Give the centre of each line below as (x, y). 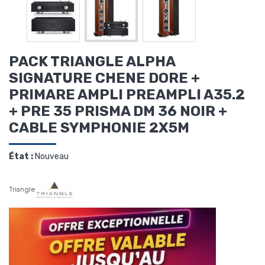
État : (21, 157)
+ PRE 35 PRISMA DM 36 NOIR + (118, 112)
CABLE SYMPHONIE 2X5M (99, 128)
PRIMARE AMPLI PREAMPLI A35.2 (127, 95)
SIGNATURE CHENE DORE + (104, 78)
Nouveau (52, 157)
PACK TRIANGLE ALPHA (92, 62)
